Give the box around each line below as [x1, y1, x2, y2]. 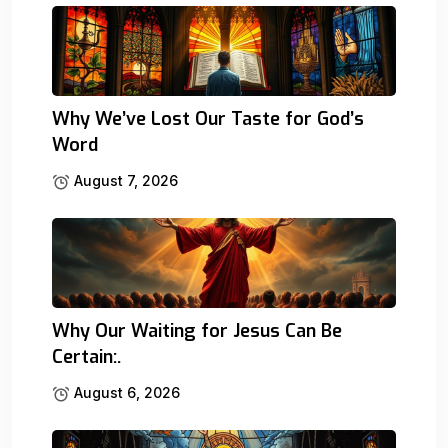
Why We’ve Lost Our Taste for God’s [52, 106, 364, 131]
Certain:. [52, 344, 121, 369]
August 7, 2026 [70, 171, 178, 189]
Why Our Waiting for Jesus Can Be [52, 318, 342, 343]
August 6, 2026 [70, 383, 180, 401]
